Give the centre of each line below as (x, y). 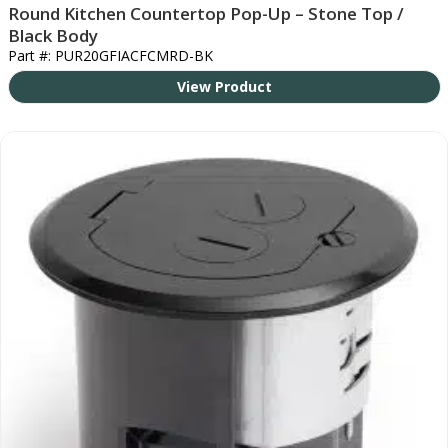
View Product (224, 86)
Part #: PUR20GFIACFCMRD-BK (110, 55)
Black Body (52, 35)
